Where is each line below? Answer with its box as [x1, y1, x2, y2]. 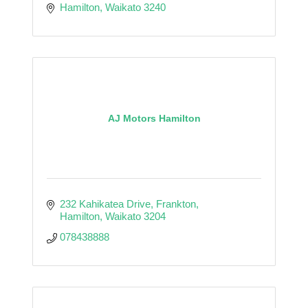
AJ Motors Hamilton [107, 112, 201, 124]
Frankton [155, 197, 196, 210]
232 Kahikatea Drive [59, 197, 151, 210]
